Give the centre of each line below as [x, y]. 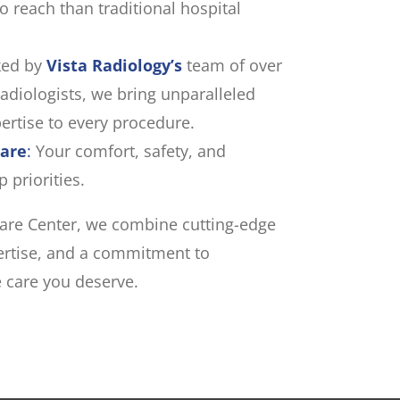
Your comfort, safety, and [128, 151]
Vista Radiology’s [114, 65]
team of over [232, 65]
